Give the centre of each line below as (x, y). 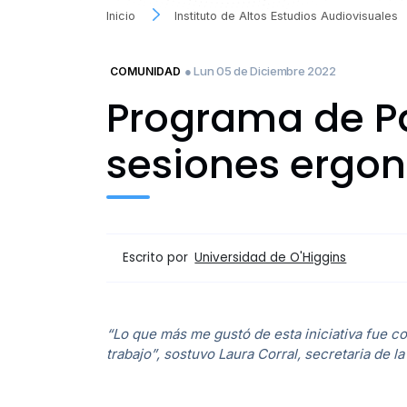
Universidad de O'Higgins (271, 258)
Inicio (121, 15)
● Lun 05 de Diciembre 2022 (260, 70)
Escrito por (158, 257)
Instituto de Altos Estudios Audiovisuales (287, 15)
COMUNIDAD (145, 71)
